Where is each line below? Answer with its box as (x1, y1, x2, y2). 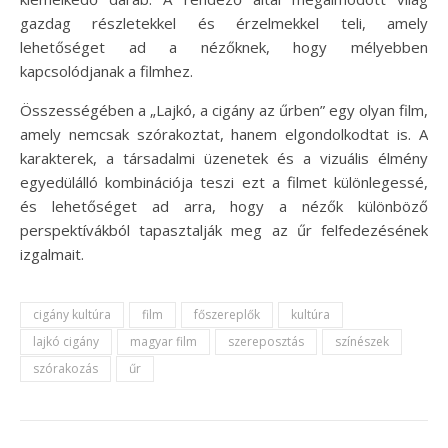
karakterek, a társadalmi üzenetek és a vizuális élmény (20, 148, 428, 169)
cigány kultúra (33, 306, 111, 324)
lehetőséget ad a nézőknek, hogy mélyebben (20, 37, 428, 58)
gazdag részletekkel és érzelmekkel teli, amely (20, 13, 428, 34)
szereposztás (228, 333, 304, 351)
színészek (335, 333, 389, 351)
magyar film (130, 333, 197, 351)
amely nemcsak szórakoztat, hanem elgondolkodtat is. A (20, 124, 428, 145)
